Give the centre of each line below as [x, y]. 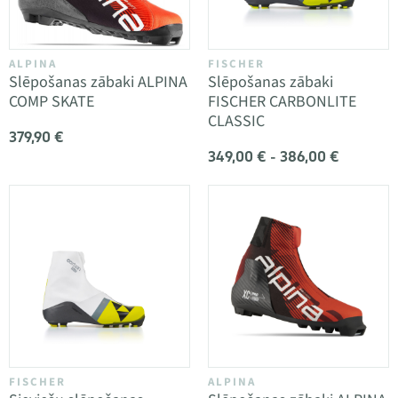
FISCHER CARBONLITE [282, 101]
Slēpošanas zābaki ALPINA [98, 82]
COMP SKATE [52, 101]
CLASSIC [236, 121]
